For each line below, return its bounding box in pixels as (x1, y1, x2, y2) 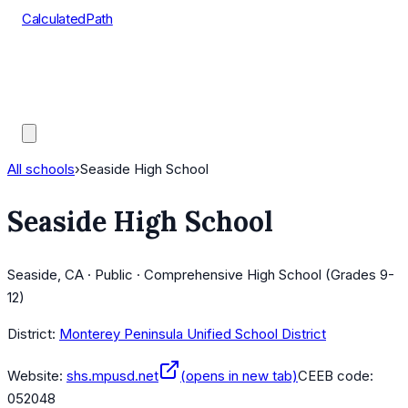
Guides (22, 101, 66, 118)
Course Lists (22, 56, 101, 73)
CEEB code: (298, 367, 373, 385)
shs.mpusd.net (66, 367, 158, 385)
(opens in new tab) (180, 367, 298, 385)
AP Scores (22, 78, 88, 96)
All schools (7, 160, 75, 178)
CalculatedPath (22, 10, 113, 27)
